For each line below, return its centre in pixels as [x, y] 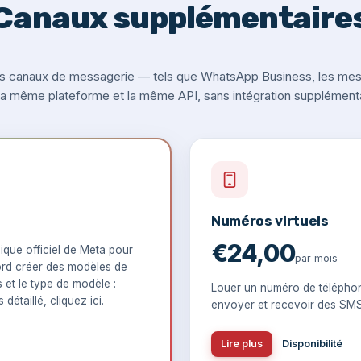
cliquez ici [75, 300]
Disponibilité [312, 344]
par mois [316, 258]
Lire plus [242, 344]
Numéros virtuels [270, 221]
